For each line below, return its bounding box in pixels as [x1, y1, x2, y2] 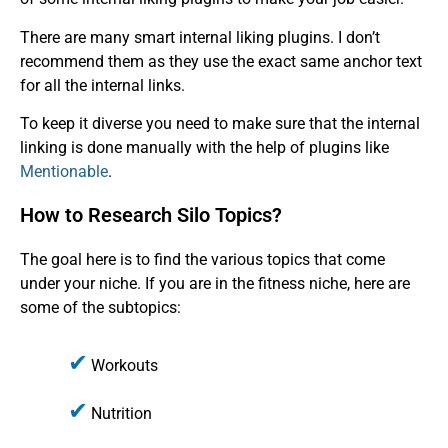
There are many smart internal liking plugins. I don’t [20, 27, 380, 47]
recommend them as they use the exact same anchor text [20, 51, 422, 71]
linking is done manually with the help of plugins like [20, 137, 389, 157]
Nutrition [91, 403, 152, 423]
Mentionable [20, 161, 108, 181]
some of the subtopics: [20, 298, 181, 318]
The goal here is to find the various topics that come [20, 250, 385, 270]
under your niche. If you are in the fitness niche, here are [20, 274, 410, 294]
